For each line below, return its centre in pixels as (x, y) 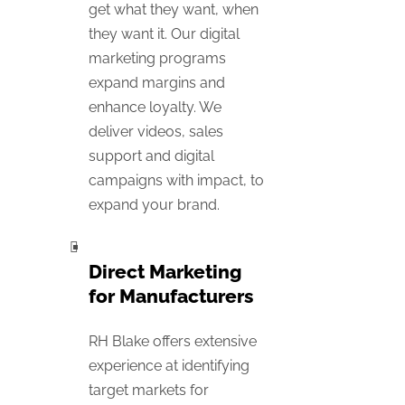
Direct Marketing (165, 271)
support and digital (151, 155)
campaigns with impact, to (176, 180)
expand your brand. (154, 204)
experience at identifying (169, 366)
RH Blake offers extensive (173, 342)
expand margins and (157, 82)
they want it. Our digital (164, 33)
